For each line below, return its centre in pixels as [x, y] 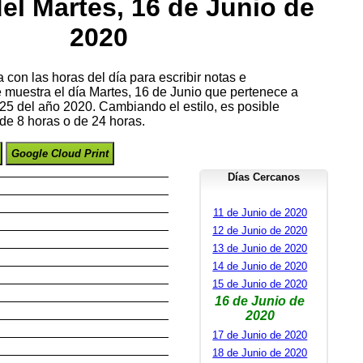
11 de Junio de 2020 [260, 213]
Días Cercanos [264, 177]
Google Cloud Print [60, 153]
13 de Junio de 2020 [260, 249]
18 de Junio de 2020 [260, 353]
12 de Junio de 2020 [260, 231]
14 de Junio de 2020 [260, 267]
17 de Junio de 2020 [260, 335]
